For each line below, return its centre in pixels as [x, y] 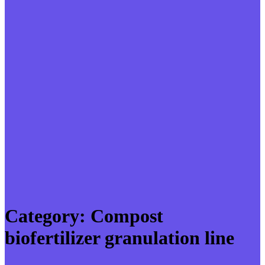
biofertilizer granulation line [119, 238]
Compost [127, 216]
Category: [48, 216]
